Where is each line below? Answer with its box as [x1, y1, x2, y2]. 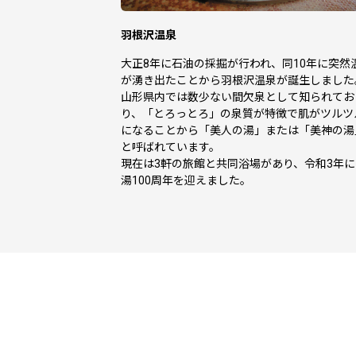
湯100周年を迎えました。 [121, 174, 251, 188]
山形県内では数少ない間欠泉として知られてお [121, 91, 354, 104]
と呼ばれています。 [121, 141, 220, 154]
